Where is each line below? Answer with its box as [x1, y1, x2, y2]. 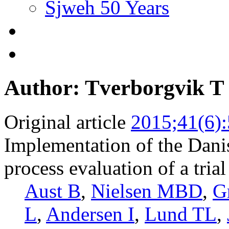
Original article [4, 110, 126, 133]
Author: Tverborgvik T [4, 75, 224, 100]
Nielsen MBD [91, 179, 202, 202]
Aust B [25, 179, 81, 202]
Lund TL [145, 202, 217, 225]
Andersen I [46, 202, 134, 225]
